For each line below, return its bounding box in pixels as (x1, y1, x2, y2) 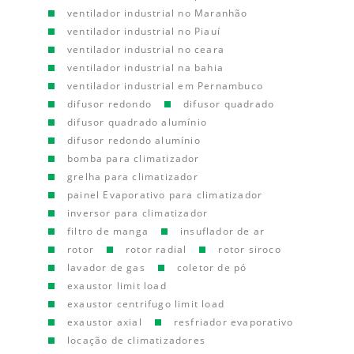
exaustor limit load (67, 279, 167, 292)
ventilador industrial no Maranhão (67, 6, 248, 20)
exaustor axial (67, 315, 142, 329)
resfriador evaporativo (173, 315, 294, 329)
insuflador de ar (180, 224, 265, 238)
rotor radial (126, 243, 187, 256)
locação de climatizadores (67, 333, 205, 347)
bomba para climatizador (67, 152, 200, 165)
